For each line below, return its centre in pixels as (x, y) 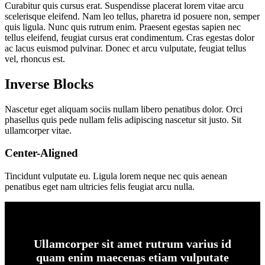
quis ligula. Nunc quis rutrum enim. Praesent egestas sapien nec (123, 27)
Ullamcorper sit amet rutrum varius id (132, 244)
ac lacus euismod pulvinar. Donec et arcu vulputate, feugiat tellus (125, 48)
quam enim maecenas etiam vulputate (132, 257)
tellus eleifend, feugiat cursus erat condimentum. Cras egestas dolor (130, 37)
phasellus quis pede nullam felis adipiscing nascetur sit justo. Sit (123, 119)
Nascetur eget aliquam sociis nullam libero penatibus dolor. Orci (124, 109)
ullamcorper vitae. (38, 130)
